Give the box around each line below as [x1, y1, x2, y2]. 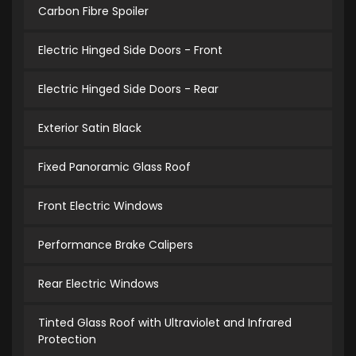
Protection [38, 331, 96, 348]
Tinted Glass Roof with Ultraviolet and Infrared [38, 315, 292, 331]
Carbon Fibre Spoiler [38, 3, 149, 20]
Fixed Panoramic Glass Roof [38, 159, 191, 176]
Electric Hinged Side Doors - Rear [38, 81, 219, 98]
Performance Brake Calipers [38, 237, 193, 253]
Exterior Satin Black [38, 120, 141, 137]
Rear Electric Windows [38, 276, 159, 292]
